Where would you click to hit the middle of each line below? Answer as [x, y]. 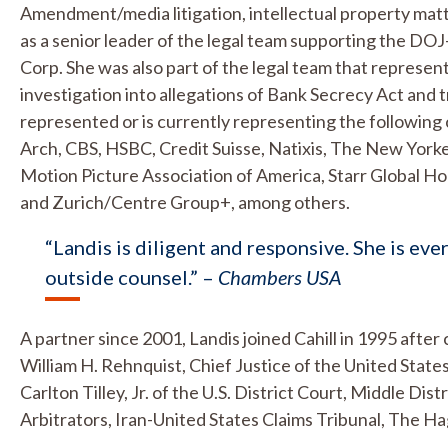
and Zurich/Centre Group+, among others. [185, 202]
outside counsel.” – [131, 277]
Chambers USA [279, 277]
